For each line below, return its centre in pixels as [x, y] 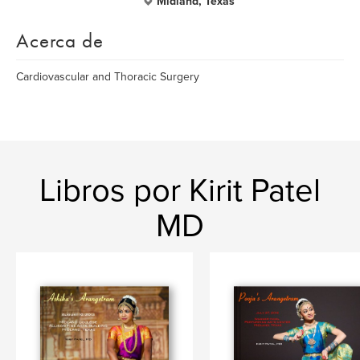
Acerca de [60, 41]
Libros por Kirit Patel [180, 190]
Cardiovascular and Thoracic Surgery [108, 77]
